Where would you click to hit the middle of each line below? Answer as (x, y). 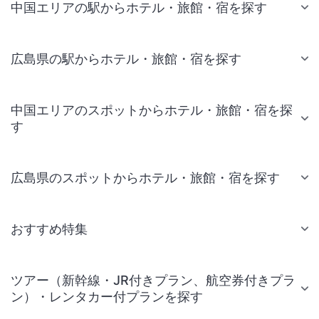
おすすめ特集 (49, 229)
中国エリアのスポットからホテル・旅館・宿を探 (152, 110)
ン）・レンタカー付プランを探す (107, 296)
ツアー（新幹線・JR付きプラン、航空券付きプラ (153, 280)
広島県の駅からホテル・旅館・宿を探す (126, 58)
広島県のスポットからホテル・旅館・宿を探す (145, 177)
